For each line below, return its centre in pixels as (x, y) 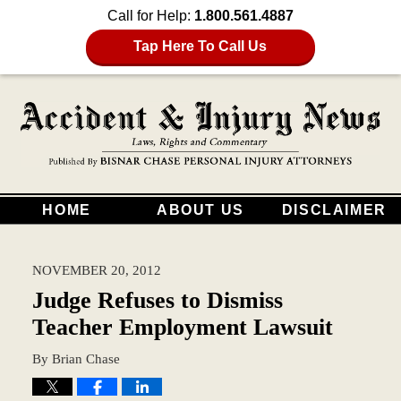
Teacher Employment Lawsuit (182, 327)
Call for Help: (151, 16)
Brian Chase (85, 358)
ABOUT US (200, 209)
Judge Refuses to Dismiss (157, 300)
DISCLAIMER (334, 209)
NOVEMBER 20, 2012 (96, 269)
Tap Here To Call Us (200, 46)
